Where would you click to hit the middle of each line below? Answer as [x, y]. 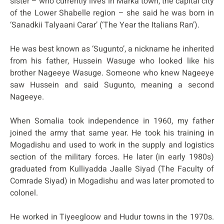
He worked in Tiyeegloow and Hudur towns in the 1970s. [112, 217]
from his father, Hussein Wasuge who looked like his [112, 61]
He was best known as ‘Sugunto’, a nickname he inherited [112, 49]
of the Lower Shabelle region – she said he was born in [112, 13]
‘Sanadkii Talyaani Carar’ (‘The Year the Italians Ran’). [105, 25]
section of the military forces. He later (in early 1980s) [112, 157]
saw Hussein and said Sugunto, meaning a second [112, 85]
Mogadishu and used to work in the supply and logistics [112, 145]
